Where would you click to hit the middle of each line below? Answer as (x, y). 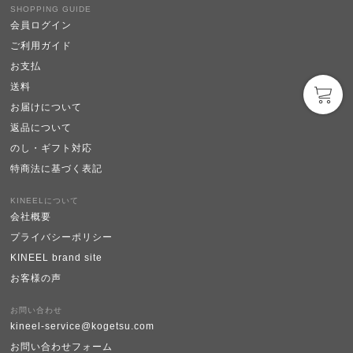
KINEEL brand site (57, 257)
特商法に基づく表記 (57, 168)
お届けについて (46, 107)
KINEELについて (45, 200)
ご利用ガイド (41, 45)
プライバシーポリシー (62, 237)
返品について (41, 127)
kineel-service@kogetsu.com (83, 326)
